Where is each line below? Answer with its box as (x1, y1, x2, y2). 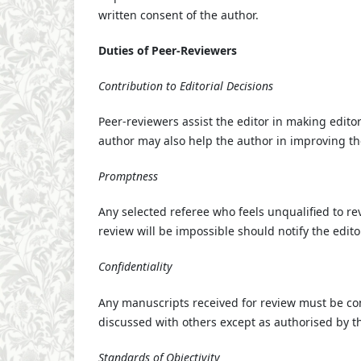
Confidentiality (98, 259, 172, 275)
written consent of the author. (98, 7, 259, 23)
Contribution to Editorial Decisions (98, 78, 273, 94)
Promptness (98, 168, 158, 185)
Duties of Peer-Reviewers (98, 43, 237, 59)
